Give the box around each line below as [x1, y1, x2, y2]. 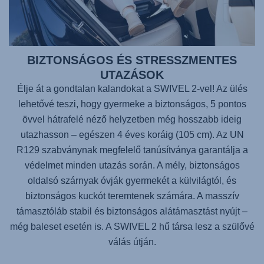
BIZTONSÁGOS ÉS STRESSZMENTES [27, 54, 237, 67]
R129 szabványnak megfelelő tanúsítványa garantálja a [16, 145, 248, 156]
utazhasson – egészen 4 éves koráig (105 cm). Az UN [20, 130, 244, 140]
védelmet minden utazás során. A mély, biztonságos [24, 160, 240, 171]
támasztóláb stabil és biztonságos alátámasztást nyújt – [16, 206, 247, 217]
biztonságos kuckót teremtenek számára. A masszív [25, 191, 239, 202]
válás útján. [108, 237, 156, 247]
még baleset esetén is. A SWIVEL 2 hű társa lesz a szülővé [9, 222, 255, 232]
